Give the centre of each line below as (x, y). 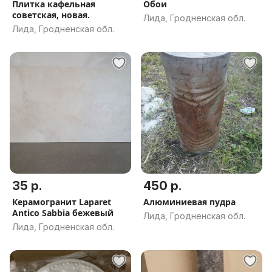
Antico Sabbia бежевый (63, 213)
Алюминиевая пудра (189, 202)
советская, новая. (51, 15)
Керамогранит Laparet (62, 202)
